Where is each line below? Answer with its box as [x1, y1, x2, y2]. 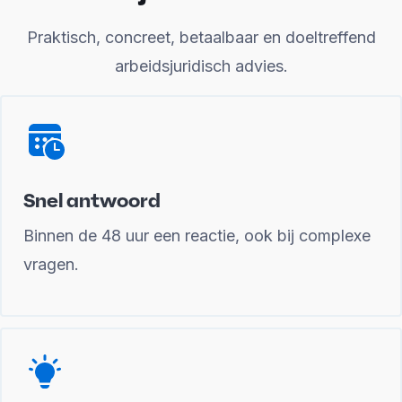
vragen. [23, 255, 79, 274]
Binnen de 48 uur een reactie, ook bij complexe [23, 226, 371, 245]
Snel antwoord [23, 188, 161, 213]
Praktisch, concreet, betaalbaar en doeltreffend [26, 28, 376, 47]
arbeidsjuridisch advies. [114, 57, 288, 75]
